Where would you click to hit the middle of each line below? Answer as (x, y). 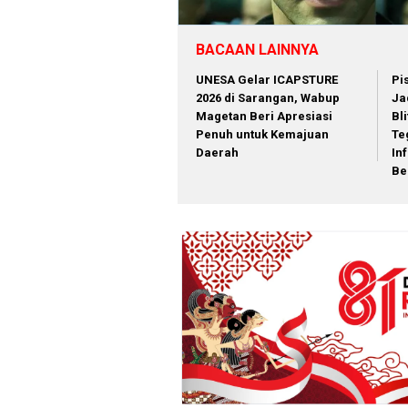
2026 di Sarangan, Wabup (268, 98)
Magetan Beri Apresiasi (264, 117)
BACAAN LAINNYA (257, 50)
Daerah (217, 153)
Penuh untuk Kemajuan (262, 135)
